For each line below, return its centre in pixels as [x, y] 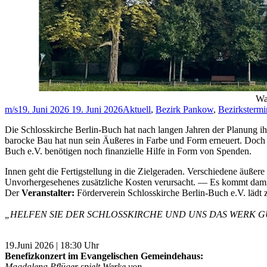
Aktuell [137, 110]
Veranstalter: [49, 193]
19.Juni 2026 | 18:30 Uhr [52, 246]
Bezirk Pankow [184, 110]
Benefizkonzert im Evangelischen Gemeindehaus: [104, 256]
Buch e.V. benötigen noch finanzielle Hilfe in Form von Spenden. [128, 151]
